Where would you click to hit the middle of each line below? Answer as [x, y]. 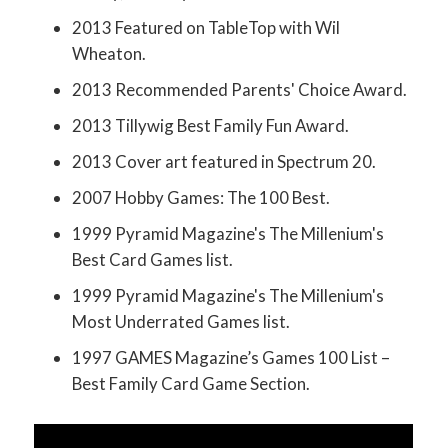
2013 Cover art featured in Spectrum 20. [224, 162]
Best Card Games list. [153, 260]
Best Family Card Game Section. [191, 384]
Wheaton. [109, 54]
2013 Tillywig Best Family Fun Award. [211, 126]
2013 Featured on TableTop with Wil [206, 28]
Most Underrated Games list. [181, 322]
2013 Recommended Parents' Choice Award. [240, 90]
